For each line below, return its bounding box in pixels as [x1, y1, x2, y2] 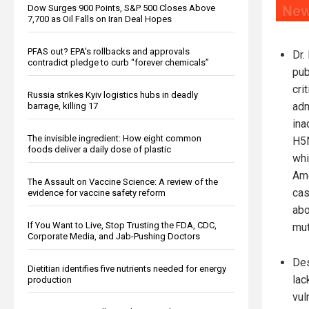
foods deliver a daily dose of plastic [28, 143, 171, 154]
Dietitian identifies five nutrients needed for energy [28, 263, 226, 274]
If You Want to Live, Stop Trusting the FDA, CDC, [28, 219, 217, 230]
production [28, 274, 72, 285]
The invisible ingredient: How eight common [28, 132, 201, 143]
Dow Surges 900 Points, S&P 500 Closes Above [28, 2, 215, 13]
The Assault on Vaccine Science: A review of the [28, 176, 218, 187]
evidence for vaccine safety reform [28, 187, 166, 198]
